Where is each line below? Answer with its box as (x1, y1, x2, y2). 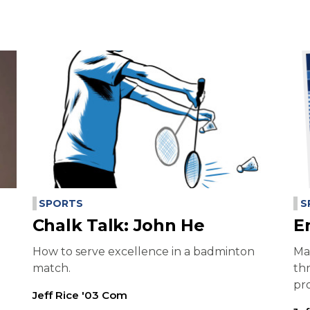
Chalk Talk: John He (32, 215, 205, 236)
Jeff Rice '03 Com (32, 289, 127, 302)
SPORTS (39, 197, 83, 210)
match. (32, 262, 71, 275)
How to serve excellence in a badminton (32, 245, 255, 259)
